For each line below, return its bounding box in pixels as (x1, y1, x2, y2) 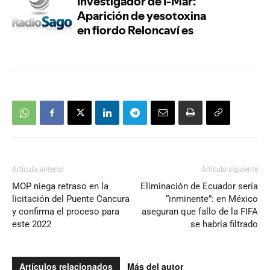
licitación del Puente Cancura (12, 193, 130, 204)
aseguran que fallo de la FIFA (142, 206, 258, 217)
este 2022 (12, 219, 51, 230)
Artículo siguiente (201, 165, 258, 174)
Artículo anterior (12, 165, 64, 174)
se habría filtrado (190, 219, 258, 230)
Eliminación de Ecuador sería (140, 181, 258, 192)
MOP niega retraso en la (12, 181, 108, 192)
